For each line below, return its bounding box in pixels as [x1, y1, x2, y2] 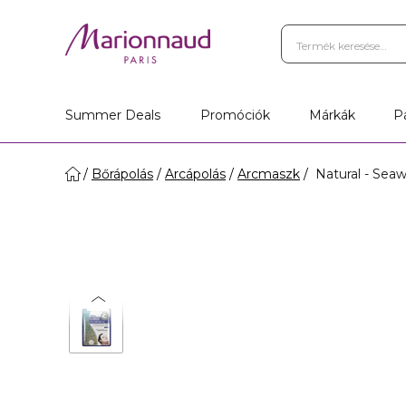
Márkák [308, 107, 355, 123]
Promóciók [199, 107, 270, 123]
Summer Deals [65, 107, 160, 123]
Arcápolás [165, 166, 226, 182]
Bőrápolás [92, 166, 153, 182]
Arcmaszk [237, 166, 300, 182]
